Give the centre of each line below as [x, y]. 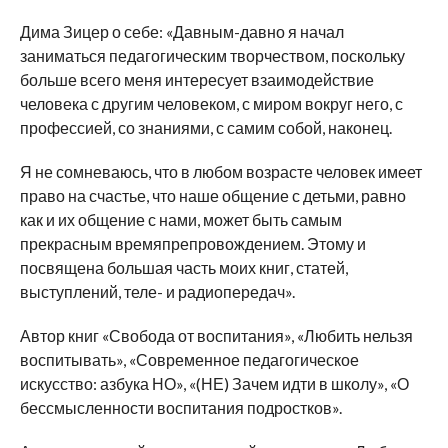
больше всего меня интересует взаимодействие [196, 80]
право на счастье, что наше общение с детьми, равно [212, 196]
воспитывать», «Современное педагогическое [189, 360]
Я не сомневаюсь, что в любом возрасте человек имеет [220, 172]
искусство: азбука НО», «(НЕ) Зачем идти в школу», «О [214, 384]
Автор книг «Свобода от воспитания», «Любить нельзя [216, 336]
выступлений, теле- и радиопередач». [157, 292]
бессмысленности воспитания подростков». [180, 408]
